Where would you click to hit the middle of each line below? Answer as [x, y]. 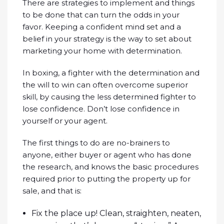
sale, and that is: [52, 191]
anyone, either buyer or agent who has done [107, 155]
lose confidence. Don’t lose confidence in [101, 109]
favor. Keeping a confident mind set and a [102, 27]
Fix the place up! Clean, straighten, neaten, [116, 213]
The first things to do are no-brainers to [96, 143]
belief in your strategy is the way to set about [107, 39]
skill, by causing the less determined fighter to [109, 97]
